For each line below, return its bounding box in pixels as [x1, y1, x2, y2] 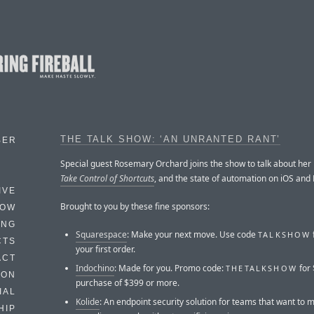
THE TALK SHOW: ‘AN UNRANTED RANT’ [60, 135, 281, 144]
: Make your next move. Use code [127, 228, 258, 240]
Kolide [76, 295, 100, 308]
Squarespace [76, 228, 127, 240]
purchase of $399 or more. [76, 276, 179, 289]
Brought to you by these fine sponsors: [60, 200, 210, 212]
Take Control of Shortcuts [60, 172, 154, 184]
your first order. [76, 243, 135, 255]
